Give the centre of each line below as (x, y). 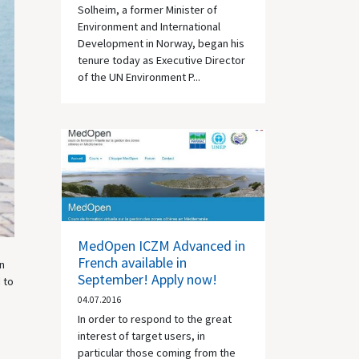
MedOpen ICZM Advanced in (161, 246)
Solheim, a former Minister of (147, 9)
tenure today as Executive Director (161, 60)
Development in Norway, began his (161, 43)
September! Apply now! (147, 279)
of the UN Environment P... (139, 77)
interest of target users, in (141, 336)
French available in (132, 262)
